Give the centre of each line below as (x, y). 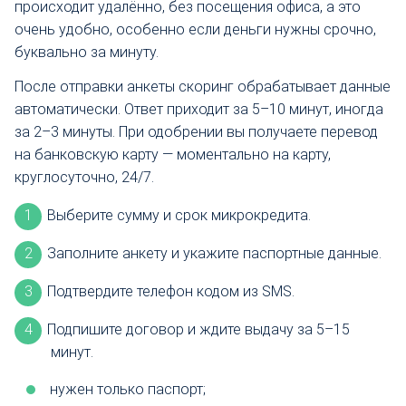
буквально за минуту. (87, 53)
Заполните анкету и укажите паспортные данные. (214, 253)
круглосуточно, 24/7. (84, 177)
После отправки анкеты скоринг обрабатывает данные (203, 86)
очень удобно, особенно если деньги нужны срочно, (195, 30)
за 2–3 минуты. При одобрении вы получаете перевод (196, 131)
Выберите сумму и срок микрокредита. (179, 215)
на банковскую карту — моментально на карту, (173, 154)
